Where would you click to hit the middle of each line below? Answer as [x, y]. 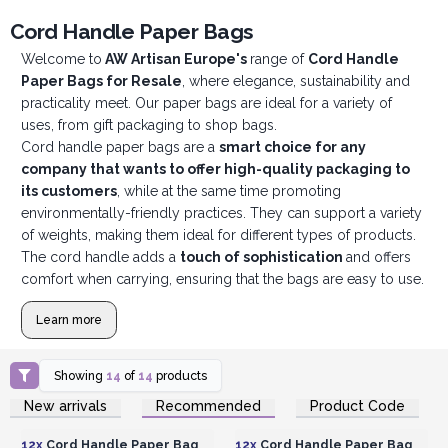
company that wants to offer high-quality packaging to [215, 169]
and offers [378, 257]
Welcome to [61, 59]
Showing [80, 375]
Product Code [357, 405]
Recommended [208, 405]
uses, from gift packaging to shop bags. [148, 125]
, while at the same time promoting [228, 191]
